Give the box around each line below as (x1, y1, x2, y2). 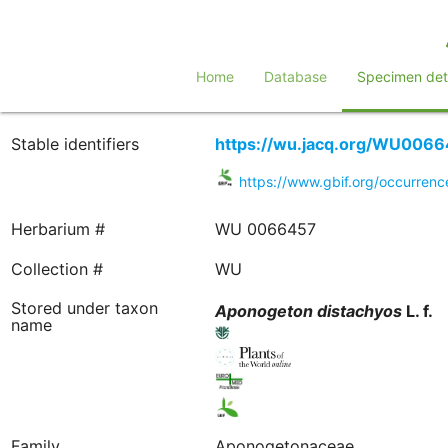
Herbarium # (10, 219, 105, 240)
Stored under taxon (10, 297, 158, 318)
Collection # (10, 258, 103, 279)
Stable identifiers (10, 133, 139, 154)
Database (264, 68, 327, 85)
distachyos (316, 301, 402, 322)
